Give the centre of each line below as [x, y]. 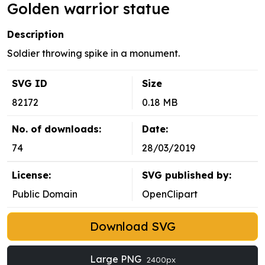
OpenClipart [170, 194]
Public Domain [45, 194]
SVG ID [30, 84]
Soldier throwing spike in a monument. [93, 54]
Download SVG [132, 227]
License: [31, 175]
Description [35, 35]
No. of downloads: [56, 129]
